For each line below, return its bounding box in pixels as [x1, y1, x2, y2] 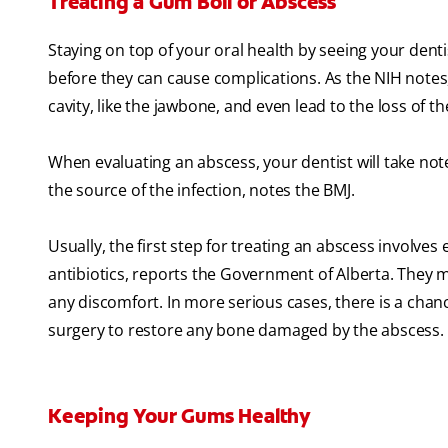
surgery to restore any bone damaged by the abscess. [48, 319, 444, 342]
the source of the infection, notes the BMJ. [48, 179, 355, 202]
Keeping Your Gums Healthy [48, 403, 311, 430]
